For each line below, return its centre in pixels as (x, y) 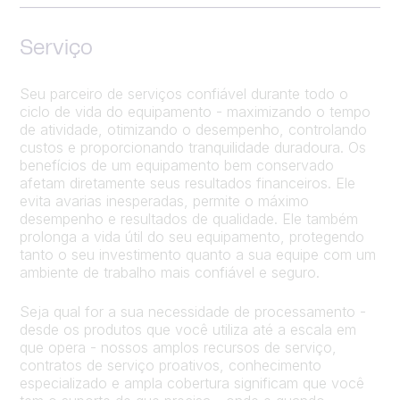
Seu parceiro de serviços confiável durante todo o (184, 94)
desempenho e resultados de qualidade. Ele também (189, 219)
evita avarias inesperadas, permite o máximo (164, 201)
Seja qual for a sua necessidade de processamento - (193, 312)
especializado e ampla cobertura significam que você (192, 383)
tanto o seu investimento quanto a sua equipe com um (198, 254)
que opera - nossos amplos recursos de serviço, (178, 347)
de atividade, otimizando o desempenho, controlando (193, 129)
